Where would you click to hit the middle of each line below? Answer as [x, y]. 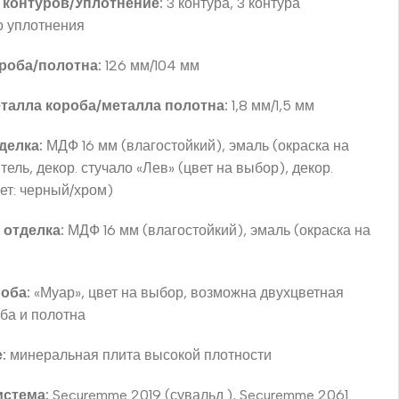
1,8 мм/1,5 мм [272, 105]
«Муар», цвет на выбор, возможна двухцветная [187, 292]
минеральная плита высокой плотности [139, 354]
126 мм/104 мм [153, 65]
